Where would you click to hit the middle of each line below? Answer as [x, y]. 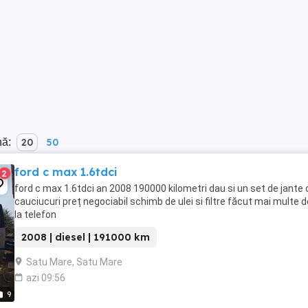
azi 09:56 [46, 278]
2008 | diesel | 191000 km [86, 237]
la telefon [35, 214]
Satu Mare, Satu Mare [74, 262]
